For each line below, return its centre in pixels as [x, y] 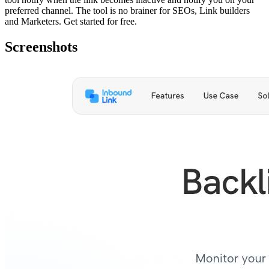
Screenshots [41, 47]
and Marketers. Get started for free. [71, 21]
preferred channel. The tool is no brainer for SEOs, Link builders [127, 10]
